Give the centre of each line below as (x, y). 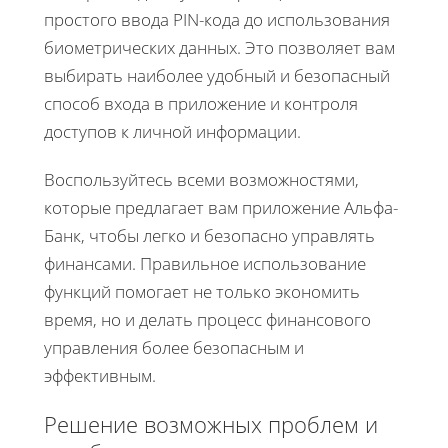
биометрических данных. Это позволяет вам (219, 47)
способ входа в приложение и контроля (201, 103)
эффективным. (100, 375)
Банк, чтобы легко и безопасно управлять (209, 235)
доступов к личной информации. (172, 131)
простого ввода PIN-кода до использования (217, 19)
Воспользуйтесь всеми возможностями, (201, 179)
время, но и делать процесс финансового (207, 319)
